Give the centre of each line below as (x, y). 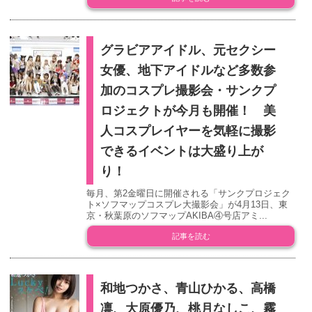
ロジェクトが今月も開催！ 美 (188, 111)
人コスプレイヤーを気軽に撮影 (188, 131)
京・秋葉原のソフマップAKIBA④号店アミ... (177, 216)
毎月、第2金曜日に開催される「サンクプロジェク (189, 194)
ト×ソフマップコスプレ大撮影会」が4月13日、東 (187, 205)
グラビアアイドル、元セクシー (188, 50)
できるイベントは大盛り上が (182, 151)
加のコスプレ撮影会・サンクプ (188, 91)
